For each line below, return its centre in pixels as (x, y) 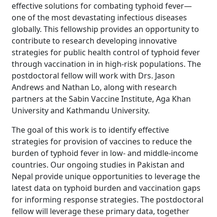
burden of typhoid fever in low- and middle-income (105, 153)
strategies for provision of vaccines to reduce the (102, 141)
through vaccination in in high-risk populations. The (106, 64)
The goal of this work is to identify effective (90, 130)
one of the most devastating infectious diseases (99, 17)
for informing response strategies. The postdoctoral (108, 200)
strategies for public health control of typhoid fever (106, 52)
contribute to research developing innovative (94, 41)
